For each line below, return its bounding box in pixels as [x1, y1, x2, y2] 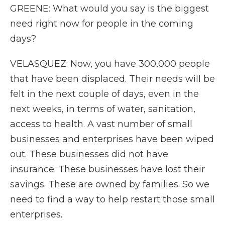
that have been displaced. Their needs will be [10, 73, 215, 84]
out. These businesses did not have [10, 149, 168, 160]
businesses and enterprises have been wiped [10, 134, 214, 145]
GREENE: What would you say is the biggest [10, 3, 209, 14]
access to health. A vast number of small [10, 119, 192, 130]
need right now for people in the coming [10, 18, 193, 29]
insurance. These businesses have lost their [10, 164, 205, 175]
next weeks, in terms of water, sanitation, [10, 103, 195, 115]
